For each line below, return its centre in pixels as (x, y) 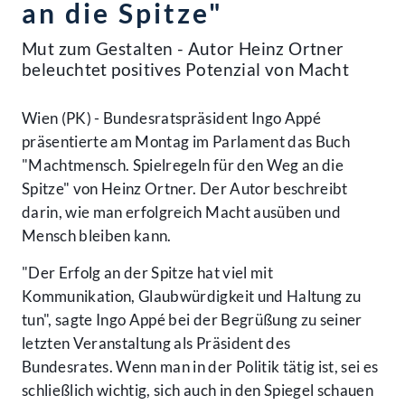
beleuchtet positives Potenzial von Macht (186, 70)
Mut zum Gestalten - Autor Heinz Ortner (183, 49)
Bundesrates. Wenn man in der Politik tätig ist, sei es (200, 367)
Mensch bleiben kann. (97, 236)
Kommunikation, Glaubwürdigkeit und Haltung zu (192, 297)
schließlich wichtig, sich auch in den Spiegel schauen (198, 391)
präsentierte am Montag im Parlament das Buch (186, 142)
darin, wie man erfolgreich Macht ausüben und (181, 212)
